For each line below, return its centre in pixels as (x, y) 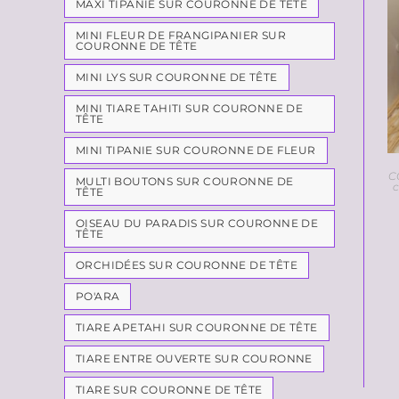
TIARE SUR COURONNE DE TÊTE (169, 390)
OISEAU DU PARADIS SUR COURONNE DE (197, 223)
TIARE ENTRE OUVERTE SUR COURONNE (194, 358)
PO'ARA (98, 296)
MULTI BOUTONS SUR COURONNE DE (185, 181)
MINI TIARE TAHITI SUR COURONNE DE (190, 108)
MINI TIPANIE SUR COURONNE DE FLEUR (196, 150)
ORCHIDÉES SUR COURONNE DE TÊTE (187, 265)
